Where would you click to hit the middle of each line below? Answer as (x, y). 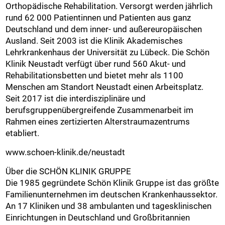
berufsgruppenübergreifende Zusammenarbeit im (100, 110)
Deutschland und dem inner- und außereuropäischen (104, 29)
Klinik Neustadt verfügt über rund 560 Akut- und (96, 64)
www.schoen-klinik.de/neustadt (67, 152)
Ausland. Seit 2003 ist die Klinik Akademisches (94, 41)
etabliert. (23, 133)
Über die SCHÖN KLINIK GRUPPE (69, 172)
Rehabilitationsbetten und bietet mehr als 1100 (95, 76)
